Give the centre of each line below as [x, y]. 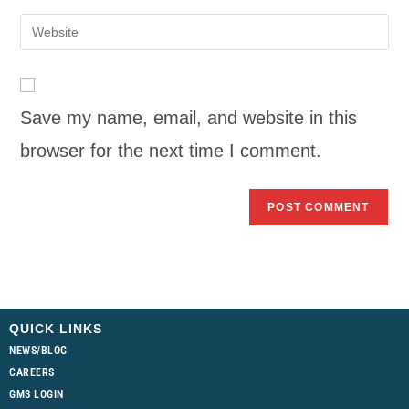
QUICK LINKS [56, 329]
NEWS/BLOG [38, 351]
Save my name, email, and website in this [189, 118]
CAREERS [32, 372]
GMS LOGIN [37, 394]
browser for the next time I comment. [171, 151]
